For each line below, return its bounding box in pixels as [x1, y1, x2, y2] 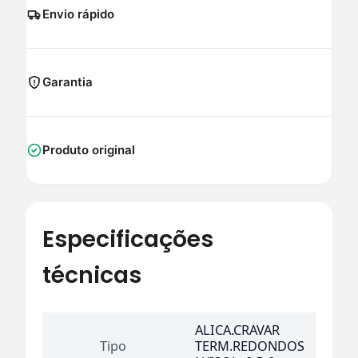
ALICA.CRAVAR [195, 320, 280, 339]
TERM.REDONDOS [195, 336, 304, 355]
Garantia [42, 74, 93, 89]
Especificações [42, 222, 213, 255]
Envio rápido [42, 6, 114, 22]
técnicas [42, 258, 141, 291]
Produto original [42, 141, 135, 157]
